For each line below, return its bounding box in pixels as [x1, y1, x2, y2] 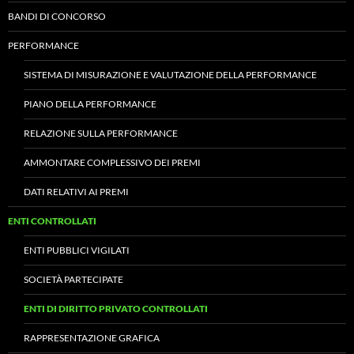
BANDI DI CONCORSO [8, 10, 106, 22]
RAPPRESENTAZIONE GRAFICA [24, 332, 160, 344]
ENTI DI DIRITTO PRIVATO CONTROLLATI [24, 303, 208, 314]
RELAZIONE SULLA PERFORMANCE [24, 127, 178, 139]
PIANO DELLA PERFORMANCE [24, 98, 156, 110]
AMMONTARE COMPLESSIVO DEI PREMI [24, 156, 201, 168]
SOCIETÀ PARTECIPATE [24, 273, 123, 285]
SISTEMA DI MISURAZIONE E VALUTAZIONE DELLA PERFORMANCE [24, 69, 317, 81]
